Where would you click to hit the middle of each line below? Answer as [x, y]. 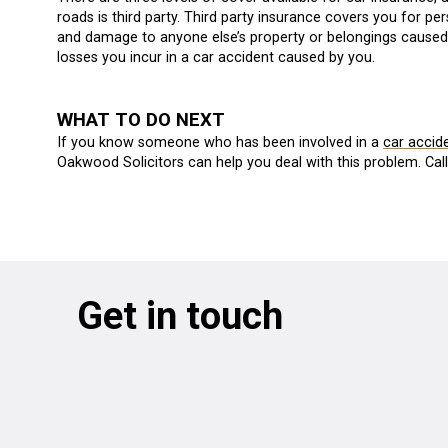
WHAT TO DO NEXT [141, 120]
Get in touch [180, 316]
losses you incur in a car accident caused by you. [216, 57]
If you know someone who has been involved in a [220, 143]
